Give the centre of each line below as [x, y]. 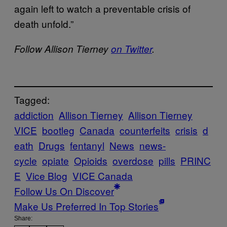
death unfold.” [44, 24]
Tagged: [32, 99]
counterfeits [145, 130]
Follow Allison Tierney [63, 49]
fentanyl [87, 145]
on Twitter [131, 49]
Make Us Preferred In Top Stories [86, 206]
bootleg [58, 130]
